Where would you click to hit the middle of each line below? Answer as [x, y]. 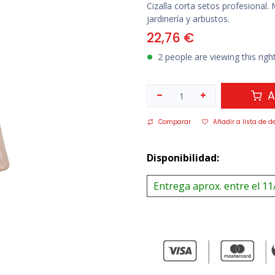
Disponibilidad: [183, 158]
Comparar [175, 122]
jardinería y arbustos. [188, 19]
